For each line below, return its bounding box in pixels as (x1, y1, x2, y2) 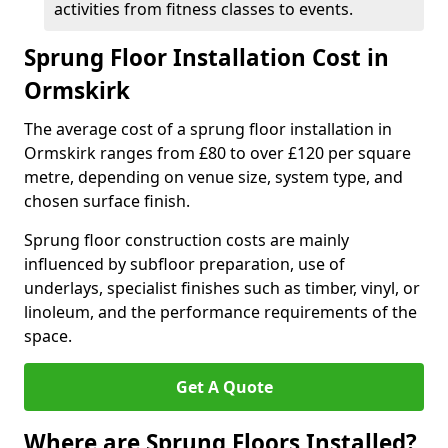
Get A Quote (175, 376, 273, 398)
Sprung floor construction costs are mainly (24, 229, 349, 251)
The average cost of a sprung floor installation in (24, 118, 392, 140)
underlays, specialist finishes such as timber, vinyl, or (24, 277, 420, 299)
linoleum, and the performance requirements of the (24, 301, 417, 323)
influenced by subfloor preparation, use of (24, 253, 345, 275)
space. (24, 325, 72, 347)
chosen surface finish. (24, 190, 190, 212)
